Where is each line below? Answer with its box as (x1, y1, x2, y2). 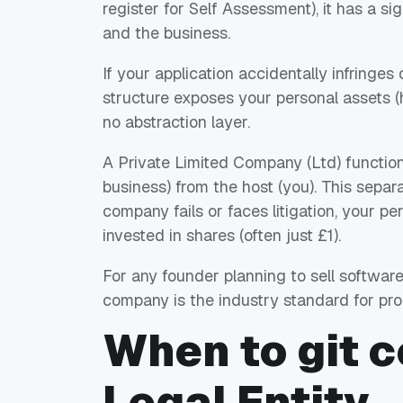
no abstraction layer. (103, 111, 250, 132)
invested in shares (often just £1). (103, 224, 341, 246)
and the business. (103, 22, 230, 43)
